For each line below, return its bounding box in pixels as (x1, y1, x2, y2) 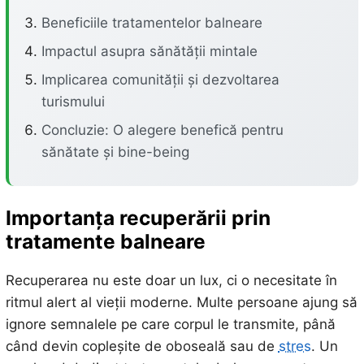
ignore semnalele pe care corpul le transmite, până (5, 316, 336, 333)
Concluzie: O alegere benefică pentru (41, 122, 284, 138)
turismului (41, 93, 105, 110)
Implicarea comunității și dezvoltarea (41, 71, 279, 88)
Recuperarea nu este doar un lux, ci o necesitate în (5, 272, 337, 289)
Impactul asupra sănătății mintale (41, 43, 258, 59)
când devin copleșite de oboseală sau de (5, 338, 279, 355)
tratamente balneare (5, 229, 206, 253)
